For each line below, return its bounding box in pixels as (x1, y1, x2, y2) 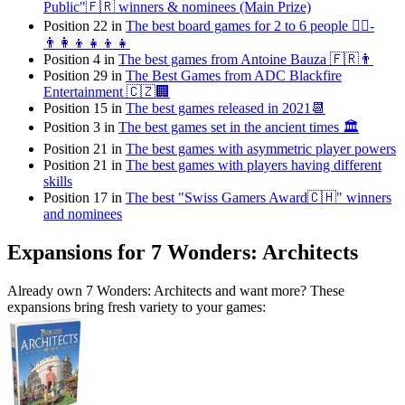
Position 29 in (43, 68, 126, 84)
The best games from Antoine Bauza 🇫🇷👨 (118, 52, 373, 68)
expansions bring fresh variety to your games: (7, 299, 266, 316)
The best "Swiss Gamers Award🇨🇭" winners (126, 190, 391, 206)
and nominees (43, 206, 122, 222)
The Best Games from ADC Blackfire (126, 68, 342, 84)
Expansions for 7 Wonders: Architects (7, 240, 358, 265)
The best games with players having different (126, 157, 381, 174)
